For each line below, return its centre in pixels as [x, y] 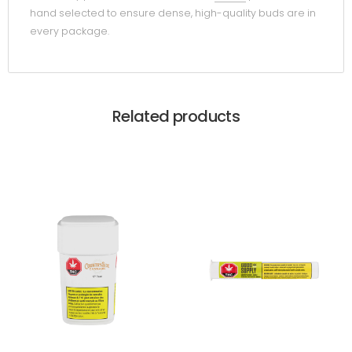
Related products [176, 116]
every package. [70, 31]
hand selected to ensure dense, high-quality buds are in [173, 13]
